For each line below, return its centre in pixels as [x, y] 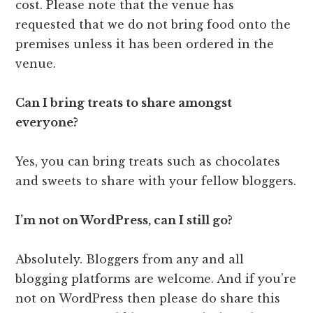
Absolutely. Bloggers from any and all [130, 260]
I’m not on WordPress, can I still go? [124, 220]
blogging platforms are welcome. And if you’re [156, 279]
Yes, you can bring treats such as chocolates [148, 162]
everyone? [47, 123]
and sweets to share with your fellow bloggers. [156, 181]
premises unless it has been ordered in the [145, 44]
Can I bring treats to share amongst [124, 103]
